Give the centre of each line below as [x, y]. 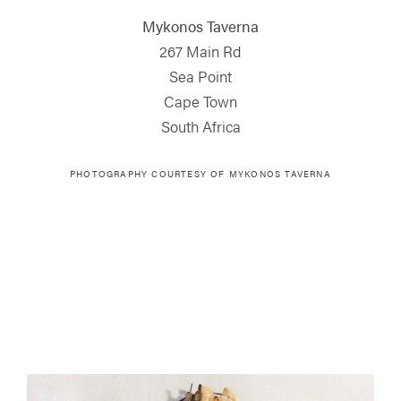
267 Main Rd [200, 51]
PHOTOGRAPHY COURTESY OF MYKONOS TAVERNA [200, 174]
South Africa [200, 127]
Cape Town [200, 102]
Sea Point [200, 77]
